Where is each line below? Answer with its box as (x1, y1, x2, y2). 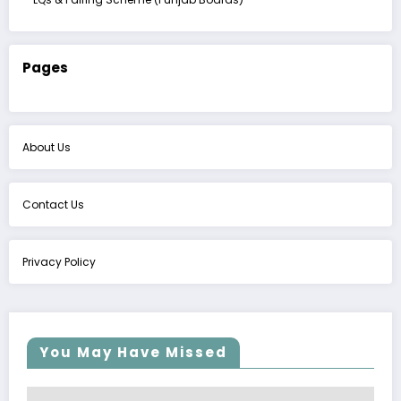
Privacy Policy (22, 253, 96, 269)
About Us (22, 139, 71, 155)
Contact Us (22, 196, 84, 212)
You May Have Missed (39, 342, 227, 362)
